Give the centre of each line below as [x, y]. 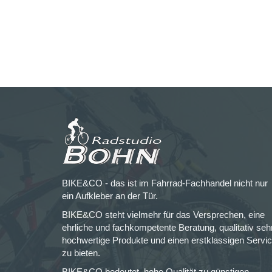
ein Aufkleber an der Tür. [110, 196]
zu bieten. [81, 253]
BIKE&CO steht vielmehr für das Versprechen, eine [163, 215]
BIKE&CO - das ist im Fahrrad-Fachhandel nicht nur [165, 183]
